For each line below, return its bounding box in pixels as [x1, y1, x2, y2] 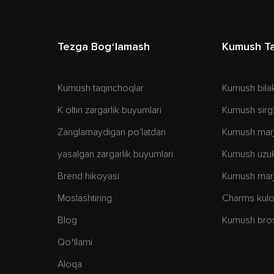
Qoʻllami [57, 237, 93, 247]
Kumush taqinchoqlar [57, 83, 144, 93]
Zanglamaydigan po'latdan [57, 127, 166, 137]
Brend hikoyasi [57, 171, 120, 181]
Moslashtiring [57, 193, 113, 203]
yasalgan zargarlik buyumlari [57, 149, 174, 159]
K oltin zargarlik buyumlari [57, 105, 162, 115]
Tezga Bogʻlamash [57, 42, 150, 53]
